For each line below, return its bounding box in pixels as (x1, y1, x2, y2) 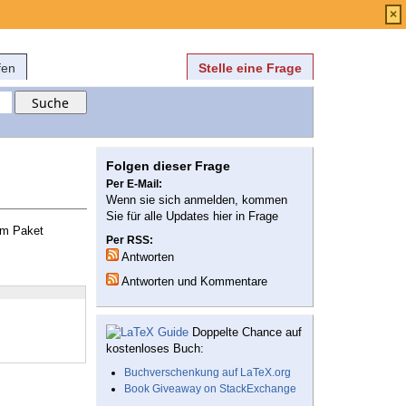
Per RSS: (106, 234, 153, 247)
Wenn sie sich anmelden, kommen (106, 193, 287, 208)
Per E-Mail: (106, 178, 162, 191)
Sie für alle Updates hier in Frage (106, 209, 278, 224)
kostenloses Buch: (106, 342, 204, 356)
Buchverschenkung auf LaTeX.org (124, 366, 291, 380)
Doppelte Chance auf (188, 325, 302, 340)
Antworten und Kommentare (119, 275, 267, 289)
